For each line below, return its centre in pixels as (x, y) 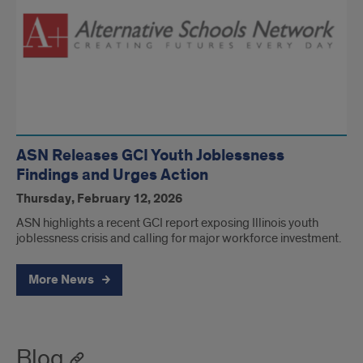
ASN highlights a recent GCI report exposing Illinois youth (167, 223)
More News (62, 280)
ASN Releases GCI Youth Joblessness (150, 156)
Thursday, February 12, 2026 (99, 199)
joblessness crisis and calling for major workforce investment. (179, 239)
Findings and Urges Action (112, 175)
